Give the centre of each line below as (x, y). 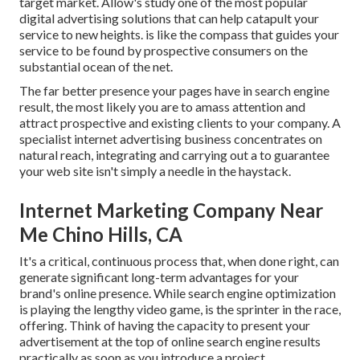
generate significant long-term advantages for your (159, 277)
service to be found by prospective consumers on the (164, 51)
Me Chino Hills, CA (101, 235)
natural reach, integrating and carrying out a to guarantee (174, 155)
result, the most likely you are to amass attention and (162, 107)
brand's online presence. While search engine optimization (178, 293)
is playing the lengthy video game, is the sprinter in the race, (180, 309)
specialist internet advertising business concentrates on (171, 139)
